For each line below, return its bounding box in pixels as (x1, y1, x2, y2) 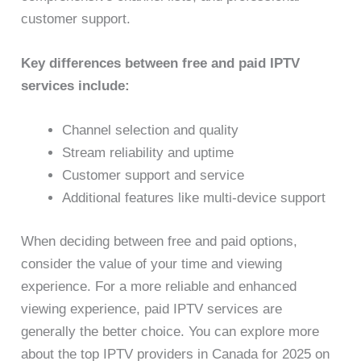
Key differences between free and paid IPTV (21, 56, 301, 72)
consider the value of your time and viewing (21, 255, 283, 272)
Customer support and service (62, 168, 245, 184)
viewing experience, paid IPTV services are (21, 301, 283, 317)
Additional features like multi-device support (62, 190, 326, 206)
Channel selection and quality (62, 122, 239, 139)
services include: (21, 78, 131, 94)
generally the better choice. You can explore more (21, 323, 320, 339)
